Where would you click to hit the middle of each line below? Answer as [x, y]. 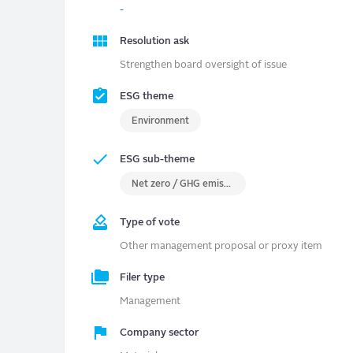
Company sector [160, 333]
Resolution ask [154, 42]
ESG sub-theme [157, 160]
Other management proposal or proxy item [221, 247]
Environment [160, 122]
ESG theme [147, 97]
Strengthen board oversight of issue [203, 65]
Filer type [142, 278]
